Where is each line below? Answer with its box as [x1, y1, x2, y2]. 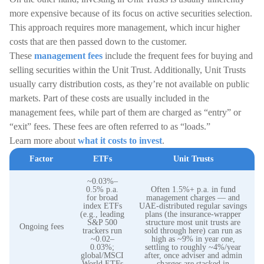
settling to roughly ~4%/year [145, 243, 241, 252]
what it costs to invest [78, 136, 162, 146]
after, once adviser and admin [144, 251, 242, 260]
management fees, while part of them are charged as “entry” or [9, 107, 241, 117]
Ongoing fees [19, 222, 64, 231]
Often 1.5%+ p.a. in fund [150, 185, 236, 194]
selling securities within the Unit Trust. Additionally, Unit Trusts [9, 65, 246, 75]
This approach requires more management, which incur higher [9, 22, 240, 32]
